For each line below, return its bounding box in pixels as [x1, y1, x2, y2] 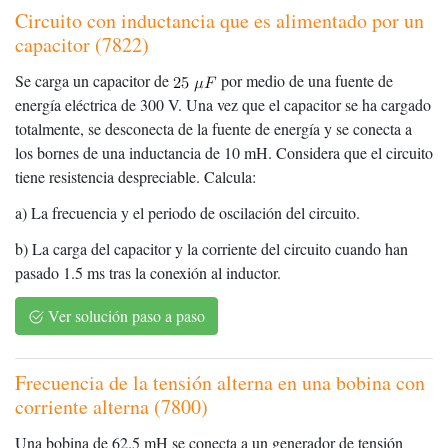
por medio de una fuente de [217, 70, 393, 92]
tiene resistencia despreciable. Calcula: [15, 166, 256, 188]
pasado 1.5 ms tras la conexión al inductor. [15, 262, 281, 284]
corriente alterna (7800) [15, 393, 208, 421]
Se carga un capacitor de [15, 70, 173, 92]
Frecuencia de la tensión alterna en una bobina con [15, 369, 425, 397]
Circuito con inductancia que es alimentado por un [15, 7, 424, 35]
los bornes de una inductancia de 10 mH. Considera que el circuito [15, 142, 433, 164]
